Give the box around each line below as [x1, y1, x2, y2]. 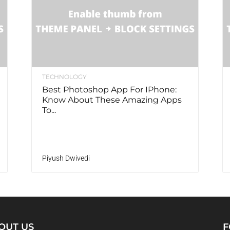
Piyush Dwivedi [42, 154, 90, 163]
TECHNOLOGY [42, 73, 87, 81]
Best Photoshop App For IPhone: [42, 85, 177, 95]
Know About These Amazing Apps [42, 95, 182, 105]
